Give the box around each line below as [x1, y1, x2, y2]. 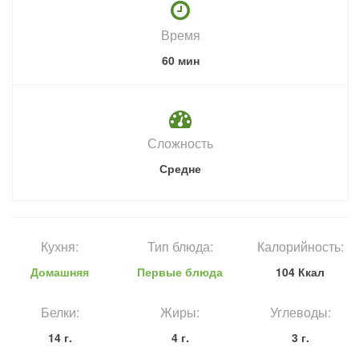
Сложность [147, 134, 213, 153]
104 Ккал [276, 264, 325, 280]
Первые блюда [137, 264, 224, 280]
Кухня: [41, 237, 79, 256]
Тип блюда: [147, 237, 213, 256]
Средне [159, 160, 201, 177]
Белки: [40, 303, 79, 322]
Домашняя [30, 264, 90, 280]
